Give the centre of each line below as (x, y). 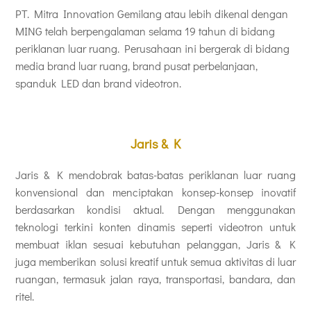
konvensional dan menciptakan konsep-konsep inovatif (155, 192)
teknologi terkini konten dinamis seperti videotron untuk (155, 227)
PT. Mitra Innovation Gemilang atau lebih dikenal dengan (152, 13)
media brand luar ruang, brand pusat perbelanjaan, (136, 65)
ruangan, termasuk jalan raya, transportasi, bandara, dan (155, 279)
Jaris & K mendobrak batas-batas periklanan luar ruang (155, 175)
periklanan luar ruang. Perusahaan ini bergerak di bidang (152, 48)
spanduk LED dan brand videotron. (98, 83)
